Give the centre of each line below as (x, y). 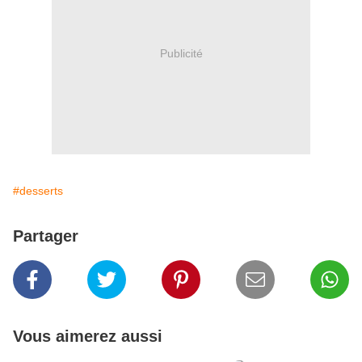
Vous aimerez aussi (88, 337)
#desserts (38, 191)
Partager (46, 236)
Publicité (181, 53)
